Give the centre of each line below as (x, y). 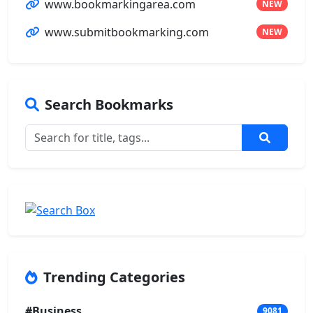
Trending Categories (114, 277)
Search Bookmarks (109, 104)
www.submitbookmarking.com (127, 32)
